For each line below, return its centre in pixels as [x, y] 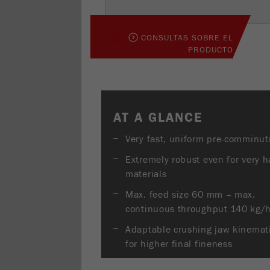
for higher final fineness [179, 244]
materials [146, 174]
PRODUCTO [211, 50]
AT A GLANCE [158, 118]
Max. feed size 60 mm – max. [190, 195]
